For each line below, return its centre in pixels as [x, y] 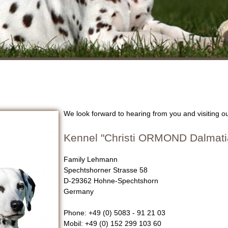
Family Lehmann [90, 160]
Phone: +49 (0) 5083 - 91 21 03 [114, 213]
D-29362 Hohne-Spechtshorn [111, 181]
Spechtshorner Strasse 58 [105, 170]
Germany [78, 192]
